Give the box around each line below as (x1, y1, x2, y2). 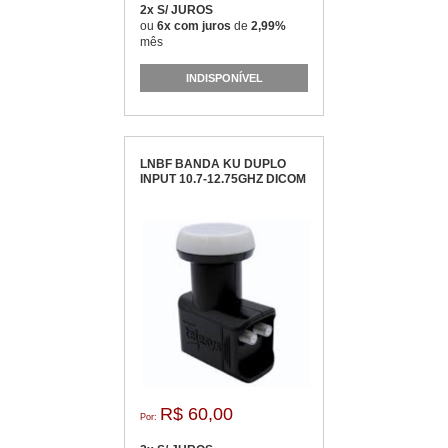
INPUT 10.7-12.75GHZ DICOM (140, 172, 306, 186)
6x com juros (157, 19, 234, 33)
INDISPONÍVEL (185, 71, 263, 84)
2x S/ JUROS (140, 3, 213, 17)
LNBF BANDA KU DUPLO (140, 157, 286, 171)
